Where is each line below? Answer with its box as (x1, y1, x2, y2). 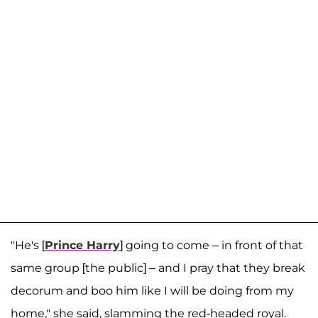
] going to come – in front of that (120, 238, 303, 253)
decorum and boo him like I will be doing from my (11, 284, 294, 298)
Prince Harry (45, 238, 120, 253)
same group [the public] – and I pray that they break (11, 261, 305, 275)
